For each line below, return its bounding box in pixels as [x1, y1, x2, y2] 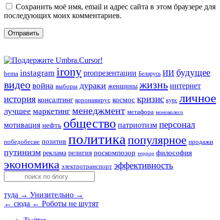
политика [68, 131, 126, 147]
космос [112, 96, 135, 104]
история [4, 94, 36, 105]
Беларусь [138, 70, 161, 78]
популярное [128, 134, 187, 147]
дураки [80, 81, 106, 91]
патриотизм [118, 121, 157, 130]
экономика [4, 158, 59, 171]
